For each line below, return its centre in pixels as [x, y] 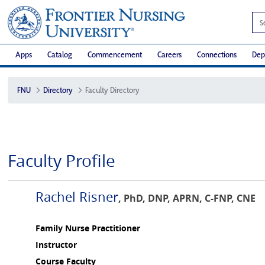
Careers [169, 55]
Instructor [56, 244]
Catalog [60, 55]
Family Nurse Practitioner [88, 228]
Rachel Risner [77, 196]
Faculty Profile [62, 160]
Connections [217, 55]
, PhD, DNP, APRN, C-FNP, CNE [187, 198]
